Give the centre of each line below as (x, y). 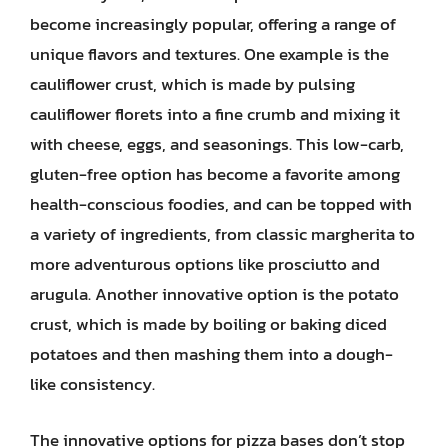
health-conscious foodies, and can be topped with (221, 204)
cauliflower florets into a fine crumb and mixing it (215, 114)
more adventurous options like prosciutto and (205, 264)
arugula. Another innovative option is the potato (214, 294)
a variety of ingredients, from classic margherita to (222, 234)
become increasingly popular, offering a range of (213, 24)
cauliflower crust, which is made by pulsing (192, 84)
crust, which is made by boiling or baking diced (208, 324)
